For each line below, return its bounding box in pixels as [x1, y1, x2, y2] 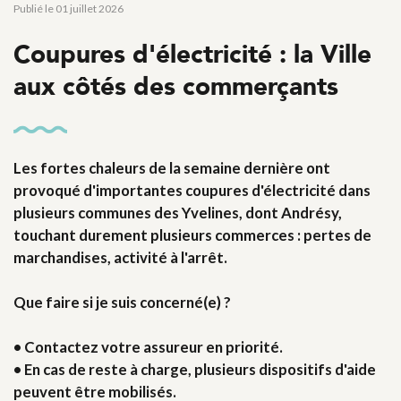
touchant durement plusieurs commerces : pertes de [13, 225, 371, 244]
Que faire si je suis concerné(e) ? [13, 292, 231, 311]
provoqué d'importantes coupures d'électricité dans [13, 180, 371, 200]
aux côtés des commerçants [13, 69, 338, 104]
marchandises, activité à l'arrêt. [13, 247, 227, 267]
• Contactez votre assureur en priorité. [13, 337, 283, 356]
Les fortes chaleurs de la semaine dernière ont [13, 158, 330, 177]
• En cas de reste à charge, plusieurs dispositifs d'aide [13, 359, 376, 379]
